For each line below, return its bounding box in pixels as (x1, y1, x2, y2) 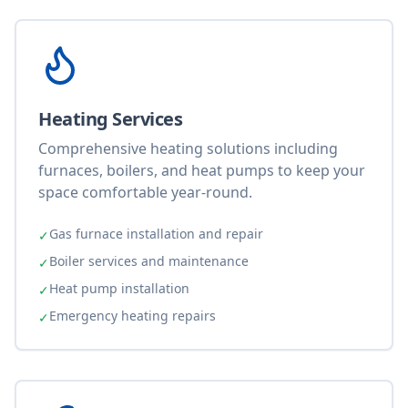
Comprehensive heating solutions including (38, 138, 338, 158)
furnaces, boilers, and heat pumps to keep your (38, 160, 365, 180)
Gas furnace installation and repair (49, 225, 263, 242)
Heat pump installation (49, 280, 189, 297)
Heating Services (38, 107, 182, 131)
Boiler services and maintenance (49, 252, 249, 270)
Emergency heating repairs (49, 307, 216, 324)
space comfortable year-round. (38, 182, 252, 202)
